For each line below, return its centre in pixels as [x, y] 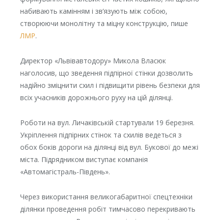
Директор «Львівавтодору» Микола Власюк [93, 60]
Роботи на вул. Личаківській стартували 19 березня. [107, 122]
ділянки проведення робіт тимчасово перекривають [108, 209]
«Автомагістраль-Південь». [65, 171]
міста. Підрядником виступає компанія [84, 159]
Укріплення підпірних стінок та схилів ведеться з [101, 135]
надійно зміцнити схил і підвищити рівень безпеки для [110, 85]
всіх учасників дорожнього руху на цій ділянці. [96, 97]
